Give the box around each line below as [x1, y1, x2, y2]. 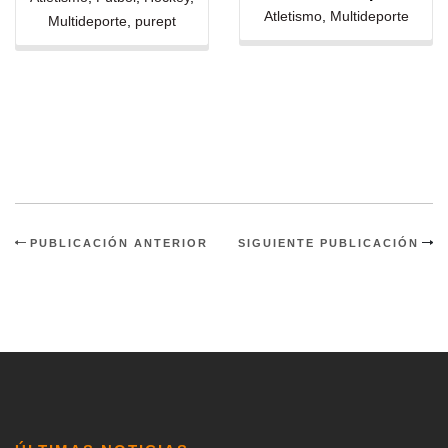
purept [135, 12, 176, 29]
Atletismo [263, 7, 322, 24]
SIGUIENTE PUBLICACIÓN [238, 237, 419, 250]
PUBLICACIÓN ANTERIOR [30, 237, 208, 250]
